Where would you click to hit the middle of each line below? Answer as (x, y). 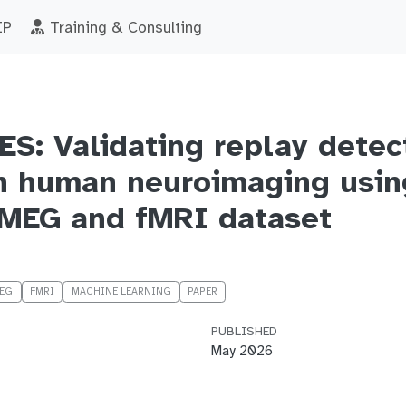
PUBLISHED (244, 331)
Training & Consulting (123, 28)
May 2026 (242, 350)
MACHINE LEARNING (121, 291)
